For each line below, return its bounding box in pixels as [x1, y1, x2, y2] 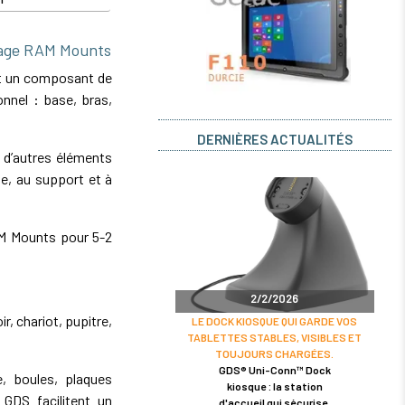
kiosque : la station [226, 379, 323, 392]
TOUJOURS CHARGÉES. [215, 346, 334, 360]
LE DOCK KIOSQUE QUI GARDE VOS [192, 314, 358, 327]
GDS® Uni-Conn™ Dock [218, 363, 331, 376]
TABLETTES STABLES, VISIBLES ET [187, 330, 363, 344]
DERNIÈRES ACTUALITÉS [196, 130, 353, 147]
